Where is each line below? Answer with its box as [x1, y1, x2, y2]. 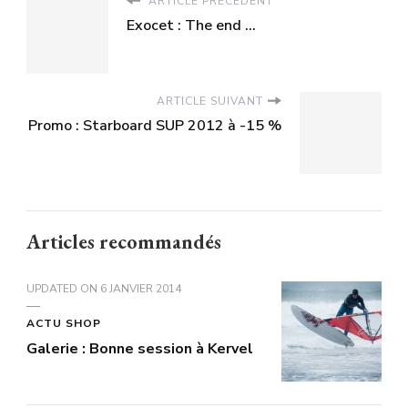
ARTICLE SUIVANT [157, 93, 263, 108]
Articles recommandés [26, 228, 221, 255]
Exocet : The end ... [127, 15, 256, 36]
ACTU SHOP [26, 315, 101, 331]
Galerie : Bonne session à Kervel [26, 338, 253, 359]
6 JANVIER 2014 [100, 280, 181, 296]
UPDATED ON [26, 280, 100, 296]
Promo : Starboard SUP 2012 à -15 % [28, 115, 281, 136]
